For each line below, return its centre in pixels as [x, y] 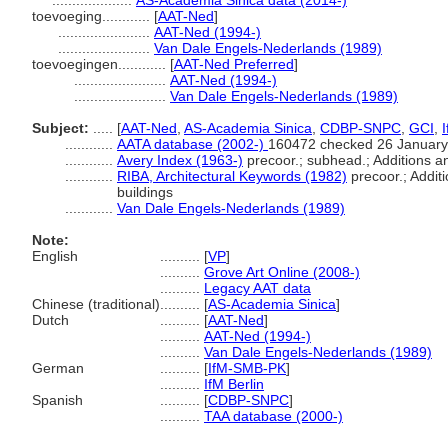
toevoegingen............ [101, 64]
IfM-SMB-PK [247, 368]
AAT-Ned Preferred [234, 64]
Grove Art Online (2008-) [282, 272]
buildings [145, 192]
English [55, 256]
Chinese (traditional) [96, 304]
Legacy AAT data [257, 288]
